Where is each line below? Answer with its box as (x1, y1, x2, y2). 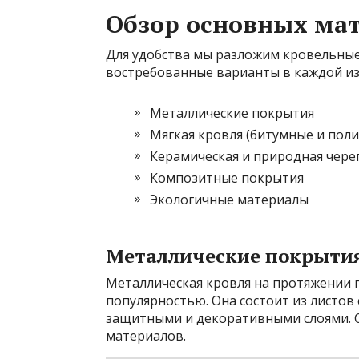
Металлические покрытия (150, 103, 314, 122)
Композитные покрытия (150, 168, 304, 187)
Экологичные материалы (150, 190, 309, 208)
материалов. (106, 326, 186, 345)
